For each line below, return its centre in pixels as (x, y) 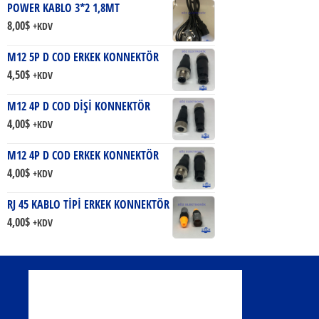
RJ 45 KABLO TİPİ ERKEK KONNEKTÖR (88, 204)
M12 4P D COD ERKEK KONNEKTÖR (83, 155)
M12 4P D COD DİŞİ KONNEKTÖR (79, 106)
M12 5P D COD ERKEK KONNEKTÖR (83, 57)
